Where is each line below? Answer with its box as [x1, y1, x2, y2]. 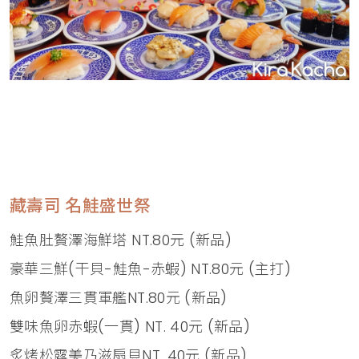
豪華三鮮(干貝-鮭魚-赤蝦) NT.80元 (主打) [10, 259, 292, 280]
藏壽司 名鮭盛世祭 [10, 194, 151, 218]
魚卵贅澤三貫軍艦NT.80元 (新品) [10, 288, 228, 309]
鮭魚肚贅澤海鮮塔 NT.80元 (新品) [10, 230, 232, 251]
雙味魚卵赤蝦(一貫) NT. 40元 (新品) [10, 317, 251, 337]
